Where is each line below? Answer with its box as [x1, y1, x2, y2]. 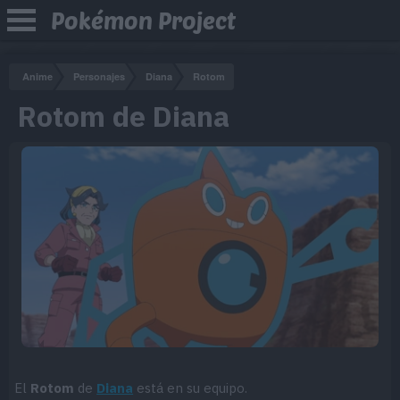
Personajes [73, 70, 125, 83]
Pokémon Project [51, 6, 236, 34]
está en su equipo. [133, 379, 248, 396]
